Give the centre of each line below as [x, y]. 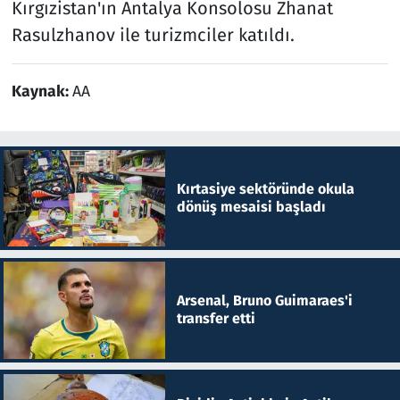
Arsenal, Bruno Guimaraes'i [264, 301]
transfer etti [216, 319]
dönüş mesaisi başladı [251, 206]
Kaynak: [42, 91]
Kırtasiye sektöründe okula [265, 188]
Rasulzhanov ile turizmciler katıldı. [153, 34]
